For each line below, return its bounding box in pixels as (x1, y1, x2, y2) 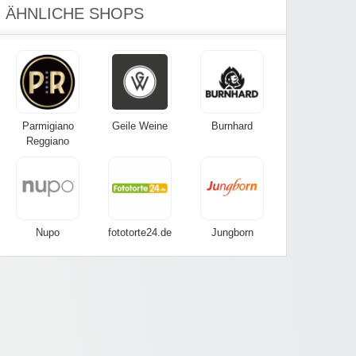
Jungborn (211, 226, 253, 239)
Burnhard (211, 120, 253, 133)
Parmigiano (21, 120, 74, 133)
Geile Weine (112, 120, 168, 133)
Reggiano (26, 135, 69, 148)
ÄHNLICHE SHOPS (6, 5, 144, 23)
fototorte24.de (108, 226, 172, 239)
